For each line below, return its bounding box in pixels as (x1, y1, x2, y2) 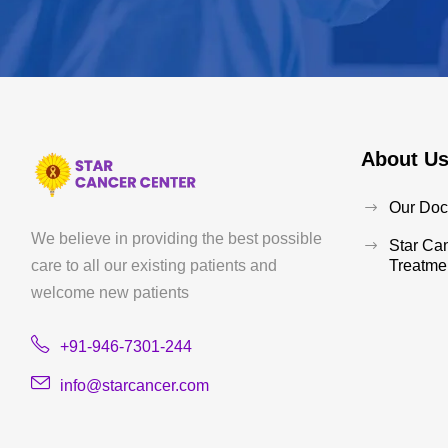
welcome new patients (31, 283, 189, 301)
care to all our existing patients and (31, 256, 277, 274)
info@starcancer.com (60, 376, 209, 394)
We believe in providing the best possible (31, 229, 322, 247)
